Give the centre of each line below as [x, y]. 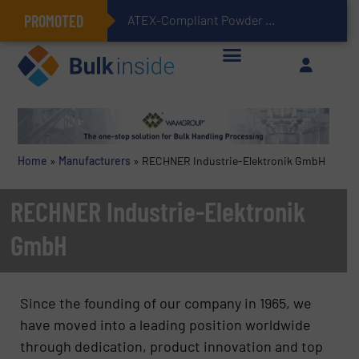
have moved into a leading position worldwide [166, 324]
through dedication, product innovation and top [172, 346]
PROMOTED [54, 21]
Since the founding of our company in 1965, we [166, 303]
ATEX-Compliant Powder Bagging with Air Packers [270, 20]
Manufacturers [94, 161]
